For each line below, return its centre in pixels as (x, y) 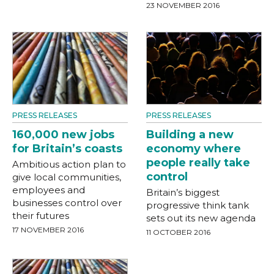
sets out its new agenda (201, 218)
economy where (194, 148)
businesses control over (67, 202)
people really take (198, 162)
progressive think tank (198, 205)
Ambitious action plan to (69, 164)
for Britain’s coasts (67, 148)
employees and (49, 190)
